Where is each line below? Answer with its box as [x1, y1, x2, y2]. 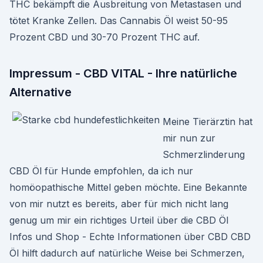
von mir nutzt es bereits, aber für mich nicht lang [9, 198, 228, 210]
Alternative [9, 85, 72, 99]
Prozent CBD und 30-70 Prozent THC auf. [9, 31, 200, 43]
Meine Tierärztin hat [163, 116, 252, 127]
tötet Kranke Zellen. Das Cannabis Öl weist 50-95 [9, 15, 228, 26]
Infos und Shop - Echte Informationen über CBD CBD [9, 231, 251, 242]
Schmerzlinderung [163, 149, 245, 160]
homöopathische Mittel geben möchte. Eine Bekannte [9, 181, 247, 193]
